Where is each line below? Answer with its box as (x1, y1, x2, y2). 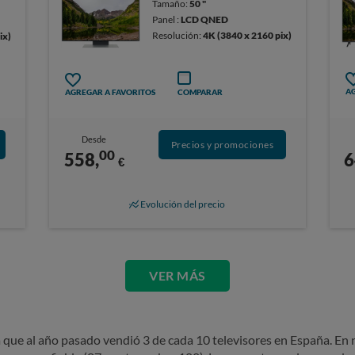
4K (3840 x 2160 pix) (202, 29, 292, 42)
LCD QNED (180, 13, 228, 26)
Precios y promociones (170, 139, 274, 151)
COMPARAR (177, 87, 223, 97)
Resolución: (151, 29, 203, 42)
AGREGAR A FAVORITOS (65, 87, 156, 97)
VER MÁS (149, 268, 206, 284)
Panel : (151, 13, 181, 26)
